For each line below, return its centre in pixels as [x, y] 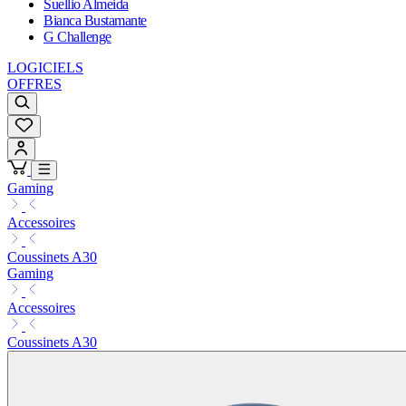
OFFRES [34, 84]
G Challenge [77, 37]
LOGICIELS [45, 68]
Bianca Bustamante [95, 21]
